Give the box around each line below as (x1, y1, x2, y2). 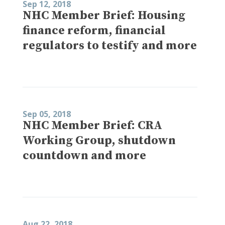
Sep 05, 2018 (23, 108, 71, 120)
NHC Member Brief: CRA (23, 118, 162, 133)
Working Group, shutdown (23, 133, 176, 148)
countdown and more (23, 148, 146, 163)
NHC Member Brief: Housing (23, 8, 185, 23)
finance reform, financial (23, 23, 166, 38)
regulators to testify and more (23, 38, 197, 53)
